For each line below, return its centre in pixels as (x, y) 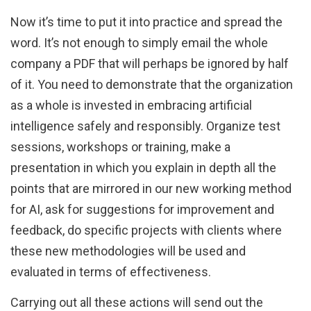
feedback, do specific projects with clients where (146, 230)
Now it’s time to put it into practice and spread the (146, 22)
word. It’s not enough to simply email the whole (139, 43)
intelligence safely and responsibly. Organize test (145, 126)
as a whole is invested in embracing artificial (131, 106)
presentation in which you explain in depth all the (143, 168)
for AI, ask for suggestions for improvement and (142, 210)
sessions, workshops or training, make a (120, 147)
